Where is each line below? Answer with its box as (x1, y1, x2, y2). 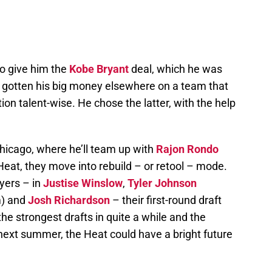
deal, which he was (129, 63, 222, 76)
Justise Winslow (43, 177, 123, 190)
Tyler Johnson (127, 177, 197, 190)
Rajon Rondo (156, 143, 219, 156)
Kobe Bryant (69, 63, 129, 76)
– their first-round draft (110, 194, 222, 207)
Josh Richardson (28, 194, 110, 207)
